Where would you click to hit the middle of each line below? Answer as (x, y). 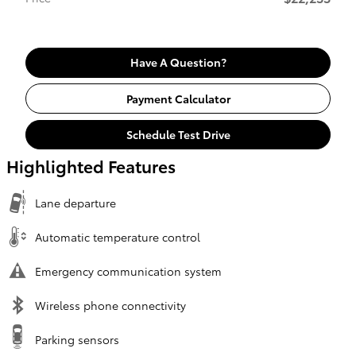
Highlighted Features (91, 166)
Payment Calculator (178, 98)
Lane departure (75, 203)
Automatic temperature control (118, 237)
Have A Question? (178, 62)
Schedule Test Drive (178, 134)
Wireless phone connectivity (110, 306)
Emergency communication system (128, 271)
